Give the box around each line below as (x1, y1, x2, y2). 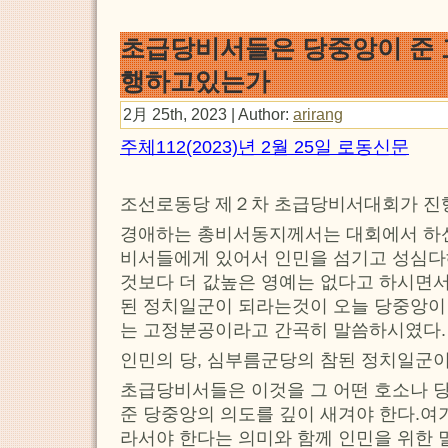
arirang (293, 105, 343, 124)
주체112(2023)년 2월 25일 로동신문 (120, 137, 409, 158)
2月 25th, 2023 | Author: (123, 105, 293, 124)
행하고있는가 (120, 66, 270, 95)
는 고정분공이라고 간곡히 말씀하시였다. (120, 320, 446, 341)
